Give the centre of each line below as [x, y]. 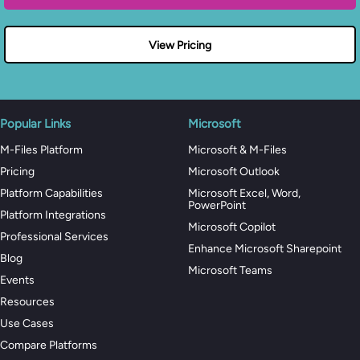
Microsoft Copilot [232, 227]
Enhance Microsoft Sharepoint [265, 249]
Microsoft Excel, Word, [244, 194]
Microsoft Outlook [234, 172]
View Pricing [180, 46]
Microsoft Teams [230, 271]
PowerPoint [217, 206]
